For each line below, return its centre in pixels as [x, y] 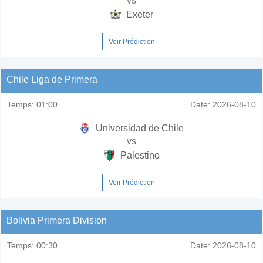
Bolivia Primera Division [57, 220]
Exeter [139, 14]
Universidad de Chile [139, 128]
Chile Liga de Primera [52, 79]
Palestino [139, 155]
